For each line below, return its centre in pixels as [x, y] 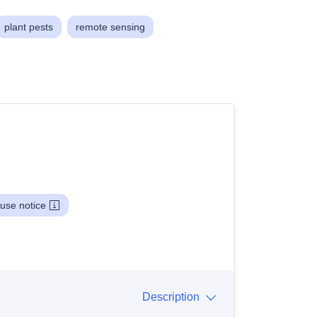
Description [171, 296]
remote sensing [110, 27]
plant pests [29, 27]
